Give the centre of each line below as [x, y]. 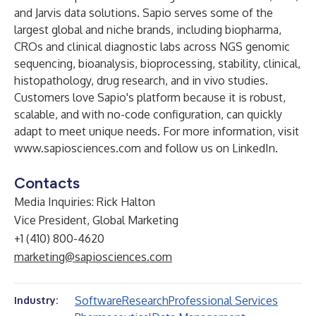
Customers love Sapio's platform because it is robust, [150, 97]
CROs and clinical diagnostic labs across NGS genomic [152, 47]
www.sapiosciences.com [78, 148]
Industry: [36, 300]
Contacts [47, 183]
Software [98, 300]
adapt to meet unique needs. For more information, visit [157, 131]
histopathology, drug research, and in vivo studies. [141, 80]
